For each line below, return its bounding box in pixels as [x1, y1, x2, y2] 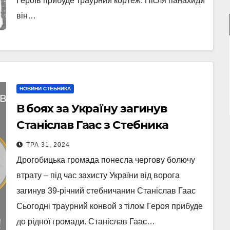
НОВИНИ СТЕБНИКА [19, 86, 71, 91]
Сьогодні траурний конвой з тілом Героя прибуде [16, 202, 203, 210]
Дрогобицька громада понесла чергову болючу [16, 156, 195, 164]
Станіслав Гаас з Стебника [16, 118, 169, 132]
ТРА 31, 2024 [26, 141, 70, 148]
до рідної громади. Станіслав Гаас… [16, 217, 155, 226]
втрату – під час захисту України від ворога [16, 171, 180, 180]
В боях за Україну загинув [16, 102, 167, 116]
